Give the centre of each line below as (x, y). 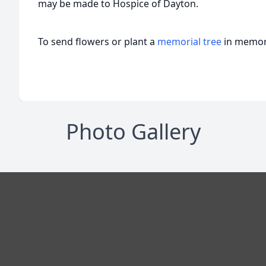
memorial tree (189, 42)
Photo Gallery (133, 132)
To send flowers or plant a (98, 42)
